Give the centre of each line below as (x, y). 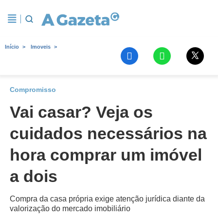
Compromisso (33, 90)
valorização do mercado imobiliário (70, 209)
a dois (34, 176)
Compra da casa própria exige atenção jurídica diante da (107, 199)
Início (12, 47)
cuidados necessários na (108, 133)
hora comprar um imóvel (106, 155)
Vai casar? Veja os (81, 112)
